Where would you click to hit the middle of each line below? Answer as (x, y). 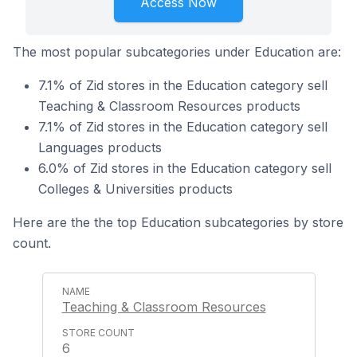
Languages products (100, 147)
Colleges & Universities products (135, 189)
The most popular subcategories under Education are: (177, 52)
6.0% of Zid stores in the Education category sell (185, 168)
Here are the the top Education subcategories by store (178, 222)
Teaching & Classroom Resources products (169, 106)
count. (32, 243)
